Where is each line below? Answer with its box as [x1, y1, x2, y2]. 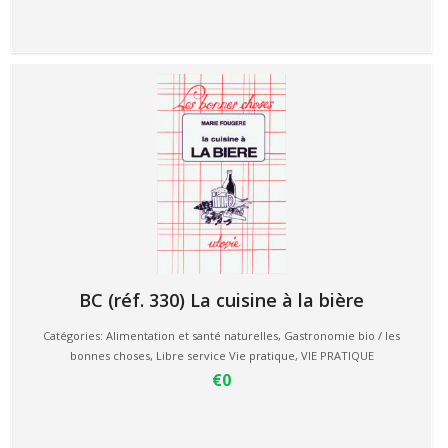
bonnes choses [69, 348, 150, 363]
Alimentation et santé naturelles [106, 328, 278, 343]
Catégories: [43, 328, 106, 343]
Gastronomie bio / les [284, 328, 400, 343]
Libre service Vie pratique [155, 348, 295, 363]
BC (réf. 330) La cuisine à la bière [79, 288, 364, 312]
